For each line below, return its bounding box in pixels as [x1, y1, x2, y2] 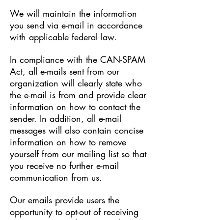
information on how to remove [10, 136, 126, 148]
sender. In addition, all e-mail [10, 112, 121, 124]
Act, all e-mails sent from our [10, 65, 119, 77]
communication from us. [10, 171, 102, 183]
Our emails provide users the [10, 194, 119, 206]
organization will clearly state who [10, 77, 142, 89]
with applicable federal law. [10, 31, 117, 43]
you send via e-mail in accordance [10, 19, 142, 31]
